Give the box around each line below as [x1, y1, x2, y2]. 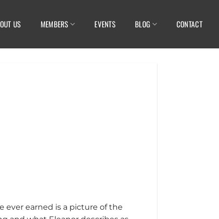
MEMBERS [40, 19, 68, 30]
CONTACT [176, 19, 202, 30]
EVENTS [94, 19, 116, 30]
